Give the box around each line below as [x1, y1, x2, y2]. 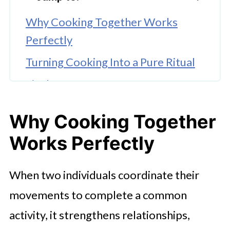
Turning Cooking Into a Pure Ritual [25, 54, 195, 69]
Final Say [25, 76, 69, 91]
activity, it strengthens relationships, [9, 207, 190, 222]
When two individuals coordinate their [9, 167, 199, 182]
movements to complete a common [9, 187, 187, 202]
